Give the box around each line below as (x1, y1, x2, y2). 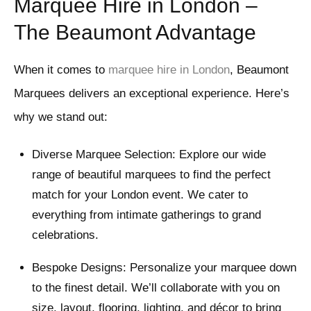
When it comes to (14, 63, 108, 77)
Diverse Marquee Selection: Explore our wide (31, 148, 266, 162)
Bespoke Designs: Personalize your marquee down (31, 261, 296, 275)
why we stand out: (14, 110, 108, 124)
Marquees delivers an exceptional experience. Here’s (14, 87, 289, 101)
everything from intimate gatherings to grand (31, 208, 261, 222)
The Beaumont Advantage (14, 21, 256, 44)
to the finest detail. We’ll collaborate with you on (31, 281, 280, 295)
